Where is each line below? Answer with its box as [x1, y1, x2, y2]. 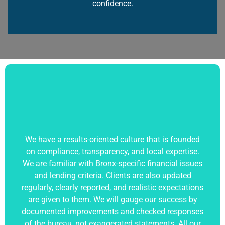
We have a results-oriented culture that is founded [25, 135, 200, 145]
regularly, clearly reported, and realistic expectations [22, 183, 203, 193]
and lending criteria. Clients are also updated [34, 171, 191, 181]
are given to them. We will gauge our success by [28, 195, 197, 205]
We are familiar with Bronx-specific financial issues [23, 159, 202, 169]
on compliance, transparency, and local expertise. [26, 147, 199, 157]
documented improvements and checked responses [22, 207, 203, 217]
